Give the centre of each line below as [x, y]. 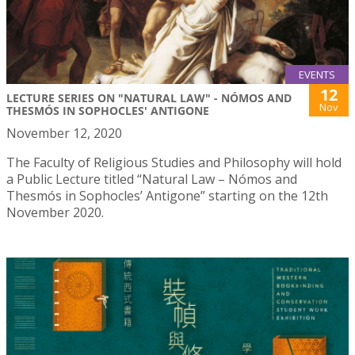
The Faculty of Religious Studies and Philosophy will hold [174, 163]
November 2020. [55, 213]
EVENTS [317, 75]
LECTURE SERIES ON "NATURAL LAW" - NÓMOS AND [149, 98]
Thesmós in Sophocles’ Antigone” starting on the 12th [167, 196]
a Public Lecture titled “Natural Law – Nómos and [152, 179]
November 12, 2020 [64, 134]
